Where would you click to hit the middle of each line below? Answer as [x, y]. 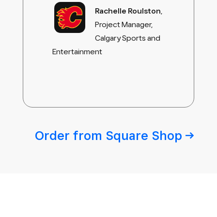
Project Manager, [124, 24]
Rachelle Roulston [128, 11]
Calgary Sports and [128, 38]
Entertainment [77, 52]
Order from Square [93, 135]
